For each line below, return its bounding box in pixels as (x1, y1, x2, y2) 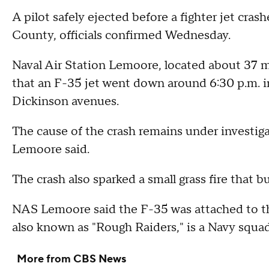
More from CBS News (17, 252, 126, 266)
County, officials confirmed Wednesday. (12, 28, 231, 43)
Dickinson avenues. (12, 94, 119, 109)
